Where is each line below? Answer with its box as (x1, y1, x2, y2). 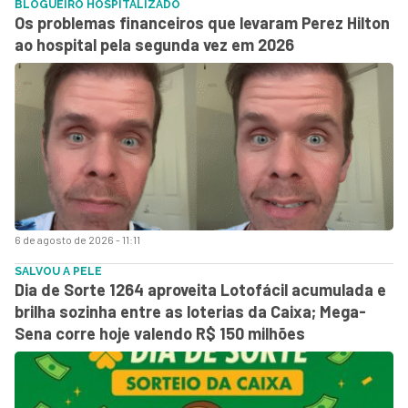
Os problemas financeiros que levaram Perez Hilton (15, 12, 390, 33)
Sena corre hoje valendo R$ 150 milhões (15, 322, 305, 343)
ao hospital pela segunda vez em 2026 (15, 34, 294, 55)
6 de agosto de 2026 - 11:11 (15, 232, 140, 246)
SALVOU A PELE (15, 264, 102, 278)
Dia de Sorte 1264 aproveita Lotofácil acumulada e (15, 279, 386, 300)
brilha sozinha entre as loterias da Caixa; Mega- (15, 301, 366, 321)
